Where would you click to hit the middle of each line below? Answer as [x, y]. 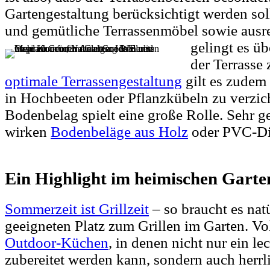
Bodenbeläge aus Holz [119, 132]
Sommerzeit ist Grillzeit [77, 209]
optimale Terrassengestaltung [93, 81]
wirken [28, 132]
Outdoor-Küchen [57, 243]
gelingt [214, 48]
